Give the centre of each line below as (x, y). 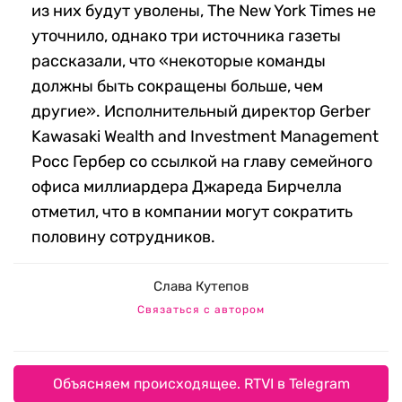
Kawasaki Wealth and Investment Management (205, 137)
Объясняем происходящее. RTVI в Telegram (201, 384)
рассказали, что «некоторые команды (179, 61)
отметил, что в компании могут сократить (192, 212)
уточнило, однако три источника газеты (186, 36)
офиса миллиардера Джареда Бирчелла (187, 187)
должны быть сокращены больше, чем (177, 87)
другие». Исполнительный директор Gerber (201, 112)
